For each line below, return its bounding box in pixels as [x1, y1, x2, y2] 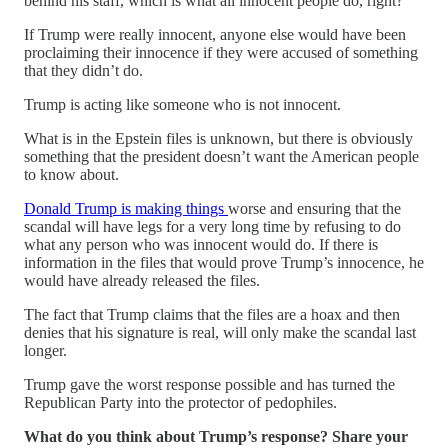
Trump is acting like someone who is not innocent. [24, 95, 341, 113]
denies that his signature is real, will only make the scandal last [24, 323, 416, 341]
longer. [24, 341, 67, 359]
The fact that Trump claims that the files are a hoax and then [24, 305, 400, 323]
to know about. [24, 165, 119, 183]
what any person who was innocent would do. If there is [24, 235, 378, 253]
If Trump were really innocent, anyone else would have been [24, 25, 406, 43]
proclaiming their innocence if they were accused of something [24, 43, 418, 61]
